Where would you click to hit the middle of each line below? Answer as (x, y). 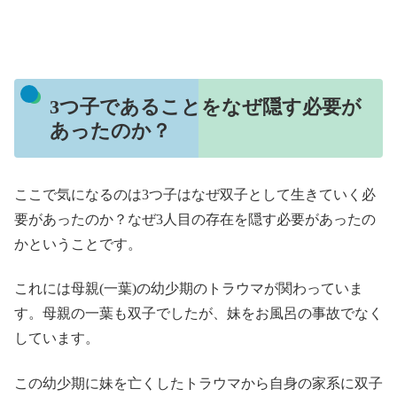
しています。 (57, 339)
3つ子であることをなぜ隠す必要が (205, 106)
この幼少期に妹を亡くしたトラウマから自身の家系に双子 (198, 383)
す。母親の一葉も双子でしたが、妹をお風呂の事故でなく (198, 314)
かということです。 (78, 245)
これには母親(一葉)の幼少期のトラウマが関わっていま (189, 289)
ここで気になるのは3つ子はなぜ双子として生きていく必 (195, 195)
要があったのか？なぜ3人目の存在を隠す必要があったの (195, 220)
